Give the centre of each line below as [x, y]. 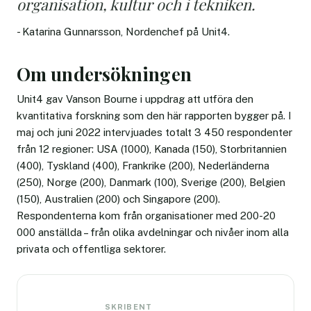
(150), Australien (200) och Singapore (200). [118, 199]
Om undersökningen [104, 74]
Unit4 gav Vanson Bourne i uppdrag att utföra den [135, 99]
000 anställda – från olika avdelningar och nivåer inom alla [153, 232]
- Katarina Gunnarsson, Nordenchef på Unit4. [123, 31]
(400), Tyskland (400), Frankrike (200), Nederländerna [143, 165]
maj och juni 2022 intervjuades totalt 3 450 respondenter [154, 132]
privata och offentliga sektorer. [91, 249]
